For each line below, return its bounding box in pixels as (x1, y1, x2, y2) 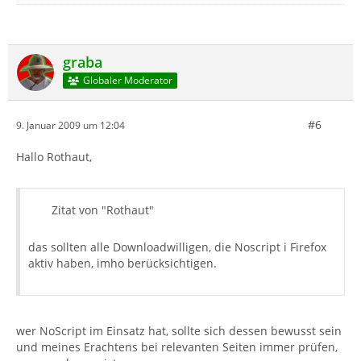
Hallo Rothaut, (16, 149, 92, 164)
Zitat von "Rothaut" (52, 202, 154, 218)
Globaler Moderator (82, 73, 172, 88)
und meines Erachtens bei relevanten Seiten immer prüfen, (16, 339, 338, 355)
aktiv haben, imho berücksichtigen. (28, 255, 217, 271)
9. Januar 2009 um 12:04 (16, 118, 125, 132)
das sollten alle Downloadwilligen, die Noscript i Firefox (28, 239, 326, 255)
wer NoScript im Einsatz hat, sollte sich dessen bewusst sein (16, 323, 342, 338)
